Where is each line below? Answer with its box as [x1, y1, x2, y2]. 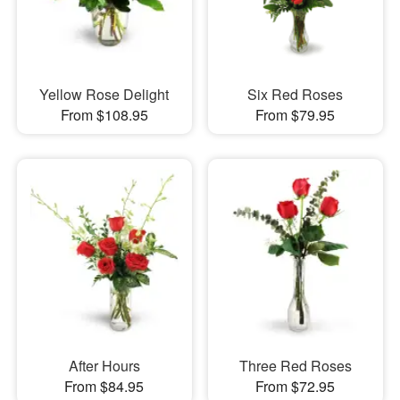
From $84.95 [64, 375, 145, 396]
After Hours [68, 354, 140, 376]
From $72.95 [255, 375, 336, 396]
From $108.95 [60, 104, 148, 126]
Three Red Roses [238, 354, 352, 376]
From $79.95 [255, 104, 336, 126]
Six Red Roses [247, 84, 344, 105]
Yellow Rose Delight [39, 84, 170, 105]
